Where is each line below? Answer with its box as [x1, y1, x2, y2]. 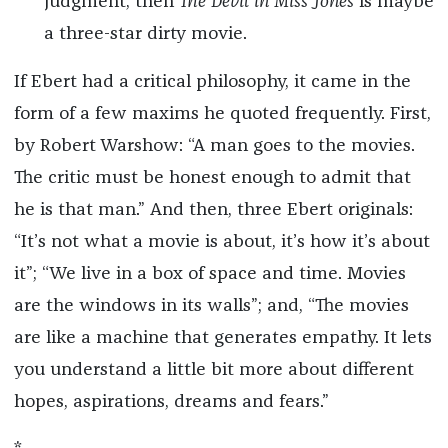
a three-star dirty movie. [43, 25, 247, 44]
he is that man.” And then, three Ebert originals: [13, 201, 413, 220]
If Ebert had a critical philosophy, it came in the [13, 73, 411, 92]
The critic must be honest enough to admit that [13, 169, 411, 188]
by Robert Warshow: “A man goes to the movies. [13, 137, 415, 156]
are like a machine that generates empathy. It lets [13, 329, 432, 348]
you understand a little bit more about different [13, 361, 414, 380]
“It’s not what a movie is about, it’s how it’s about [13, 233, 430, 252]
